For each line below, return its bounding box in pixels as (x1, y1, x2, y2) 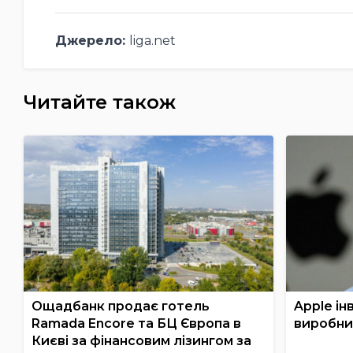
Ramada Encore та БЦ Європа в (31, 316, 241, 331)
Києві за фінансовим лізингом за (31, 333, 251, 348)
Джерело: (54, 32, 129, 48)
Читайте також (23, 90, 176, 113)
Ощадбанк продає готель (31, 299, 210, 314)
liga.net (128, 32, 176, 48)
